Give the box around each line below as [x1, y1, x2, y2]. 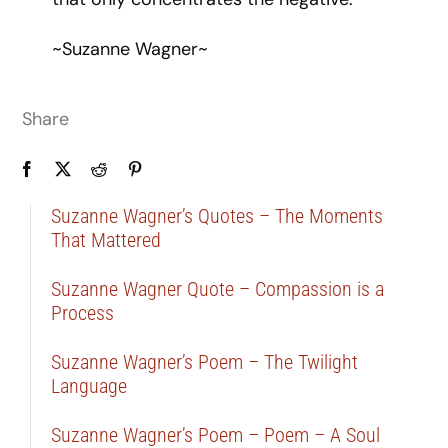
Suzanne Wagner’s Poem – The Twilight [50, 350, 358, 374]
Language [50, 374, 127, 398]
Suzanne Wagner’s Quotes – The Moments [50, 204, 383, 228]
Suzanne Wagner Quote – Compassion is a [50, 277, 384, 301]
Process [50, 301, 114, 325]
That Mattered [50, 228, 161, 252]
